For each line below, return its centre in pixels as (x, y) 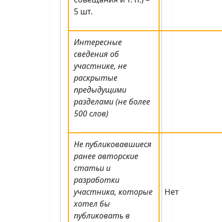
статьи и (92, 168)
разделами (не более (112, 102)
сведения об (96, 54)
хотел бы (92, 204)
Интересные (98, 42)
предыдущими (100, 90)
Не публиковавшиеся (113, 144)
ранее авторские (106, 156)
